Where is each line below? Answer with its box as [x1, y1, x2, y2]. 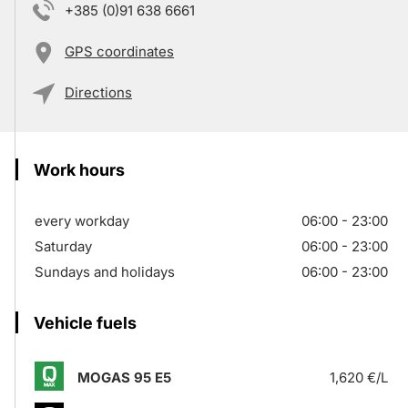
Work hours [34, 160, 125, 179]
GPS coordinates [65, 43, 174, 60]
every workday [35, 212, 129, 229]
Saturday [35, 238, 92, 255]
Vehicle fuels [34, 313, 137, 332]
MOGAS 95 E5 [77, 369, 171, 386]
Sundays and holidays [35, 263, 175, 280]
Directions [65, 84, 132, 101]
